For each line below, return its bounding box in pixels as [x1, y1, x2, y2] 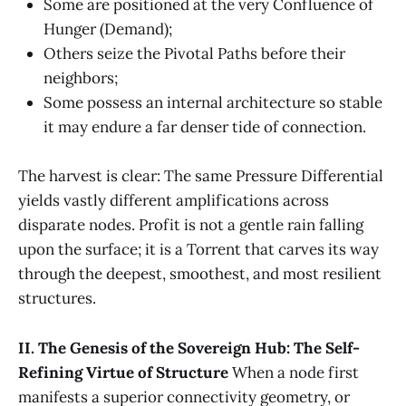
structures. [18, 288, 96, 309]
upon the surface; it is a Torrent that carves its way [18, 239, 379, 260]
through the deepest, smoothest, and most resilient [18, 264, 382, 285]
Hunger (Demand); [43, 19, 172, 40]
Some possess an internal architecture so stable [43, 92, 382, 113]
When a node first [228, 362, 359, 382]
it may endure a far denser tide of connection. [43, 117, 366, 138]
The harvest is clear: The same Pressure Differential [18, 166, 383, 187]
